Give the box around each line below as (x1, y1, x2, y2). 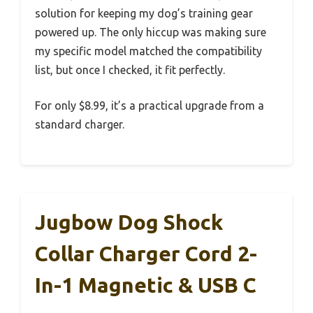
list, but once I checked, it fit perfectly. (35, 64, 225, 77)
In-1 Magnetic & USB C (35, 273, 256, 298)
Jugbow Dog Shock (35, 210, 223, 235)
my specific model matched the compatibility (35, 45, 262, 58)
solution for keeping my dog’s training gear (35, 7, 253, 20)
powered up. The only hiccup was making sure (35, 26, 266, 39)
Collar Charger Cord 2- (35, 242, 257, 266)
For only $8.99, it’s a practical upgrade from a (35, 99, 264, 112)
